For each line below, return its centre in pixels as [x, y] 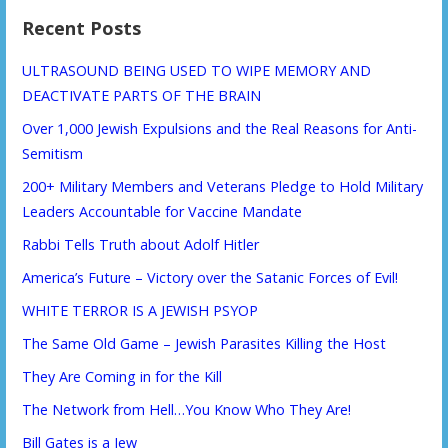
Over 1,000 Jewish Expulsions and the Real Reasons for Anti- [220, 128]
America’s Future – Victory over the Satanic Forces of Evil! [210, 277]
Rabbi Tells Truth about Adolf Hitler [141, 244]
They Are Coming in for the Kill [122, 376]
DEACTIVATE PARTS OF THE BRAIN [142, 95]
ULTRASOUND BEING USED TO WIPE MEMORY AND [197, 70]
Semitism [53, 153]
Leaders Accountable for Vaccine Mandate [162, 211]
